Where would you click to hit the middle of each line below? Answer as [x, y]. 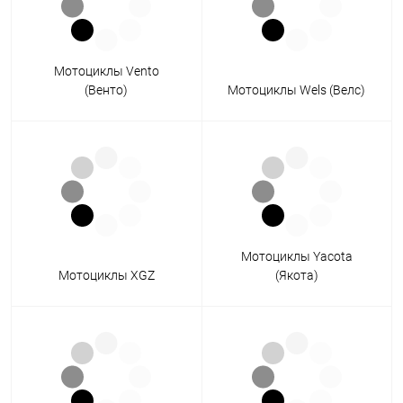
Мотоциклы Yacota [296, 257]
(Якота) [296, 276]
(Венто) [107, 90]
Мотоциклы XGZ [106, 276]
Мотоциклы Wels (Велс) [297, 90]
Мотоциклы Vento [106, 72]
